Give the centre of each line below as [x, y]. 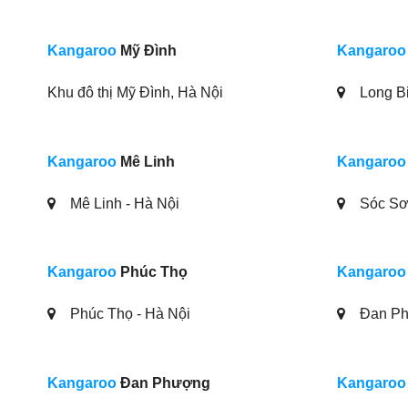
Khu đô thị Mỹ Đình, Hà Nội [135, 92]
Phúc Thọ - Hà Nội [128, 314]
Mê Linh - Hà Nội [123, 203]
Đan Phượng [163, 382]
